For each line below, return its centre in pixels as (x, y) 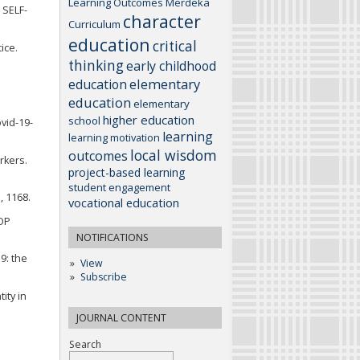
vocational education (124, 203)
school (84, 121)
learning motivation (114, 138)
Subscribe (103, 276)
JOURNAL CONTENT (121, 317)
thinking (96, 66)
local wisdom (174, 155)
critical (175, 47)
